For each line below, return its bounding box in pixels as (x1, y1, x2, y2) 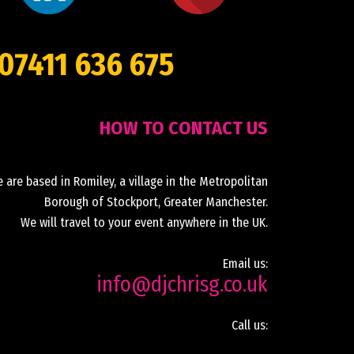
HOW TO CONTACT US (99, 117, 268, 139)
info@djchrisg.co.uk (96, 272, 268, 297)
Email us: (222, 256, 268, 271)
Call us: (231, 318, 268, 333)
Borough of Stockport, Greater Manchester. (43, 194, 268, 209)
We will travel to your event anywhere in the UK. (20, 215, 268, 230)
